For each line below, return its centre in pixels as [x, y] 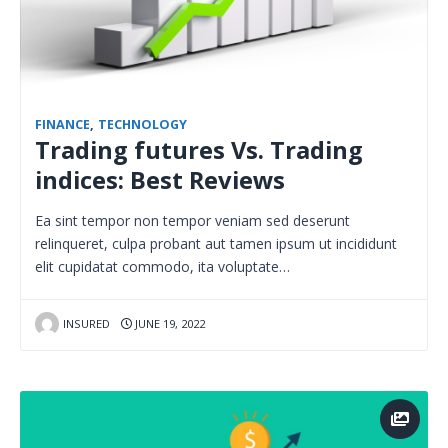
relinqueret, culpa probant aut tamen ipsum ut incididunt [216, 243]
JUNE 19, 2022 [168, 323]
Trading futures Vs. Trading [199, 149]
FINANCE [62, 124]
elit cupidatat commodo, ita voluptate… [162, 266]
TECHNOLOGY [142, 124]
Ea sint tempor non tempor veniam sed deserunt [192, 220]
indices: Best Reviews [160, 179]
